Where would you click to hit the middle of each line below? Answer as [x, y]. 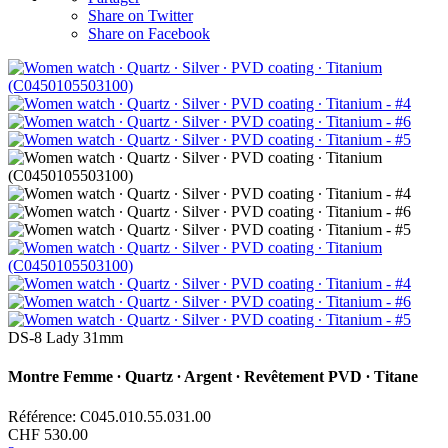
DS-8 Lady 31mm [65, 337]
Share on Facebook [149, 33]
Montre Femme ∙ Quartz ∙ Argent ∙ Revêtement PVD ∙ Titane [213, 377]
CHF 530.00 [48, 434]
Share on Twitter [140, 15]
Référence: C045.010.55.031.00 [109, 416]
